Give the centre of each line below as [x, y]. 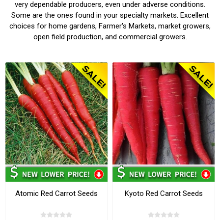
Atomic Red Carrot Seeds [56, 193]
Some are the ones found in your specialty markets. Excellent [110, 15]
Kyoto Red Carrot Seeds [164, 193]
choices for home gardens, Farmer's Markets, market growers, [110, 26]
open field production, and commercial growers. [110, 37]
